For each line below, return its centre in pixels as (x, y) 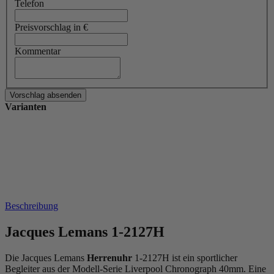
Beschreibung (31, 206)
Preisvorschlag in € (51, 28)
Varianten (26, 107)
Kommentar (38, 51)
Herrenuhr (109, 258)
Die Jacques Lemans (46, 258)
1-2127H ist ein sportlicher (185, 258)
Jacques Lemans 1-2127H (85, 232)
